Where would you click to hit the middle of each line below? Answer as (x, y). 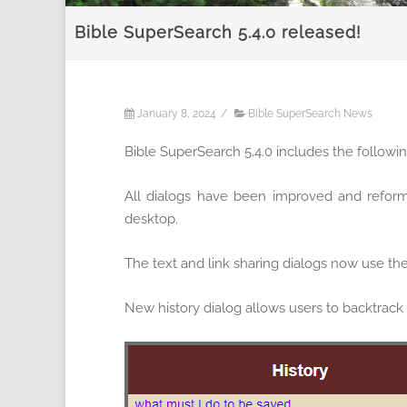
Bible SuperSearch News (310, 114)
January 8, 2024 (177, 114)
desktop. (151, 219)
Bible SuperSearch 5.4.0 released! (218, 33)
